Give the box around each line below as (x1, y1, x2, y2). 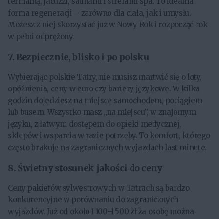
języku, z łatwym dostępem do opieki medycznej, (8, 119, 181, 129)
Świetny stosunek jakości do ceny (17, 162, 162, 174)
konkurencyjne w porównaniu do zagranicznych (8, 195, 178, 205)
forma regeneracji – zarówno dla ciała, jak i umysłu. (8, 8, 191, 18)
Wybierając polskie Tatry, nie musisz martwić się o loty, (8, 72, 201, 82)
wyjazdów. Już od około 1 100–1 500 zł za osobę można (8, 207, 194, 217)
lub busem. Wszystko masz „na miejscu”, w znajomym (8, 108, 196, 117)
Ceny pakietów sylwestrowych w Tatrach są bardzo (8, 183, 190, 193)
